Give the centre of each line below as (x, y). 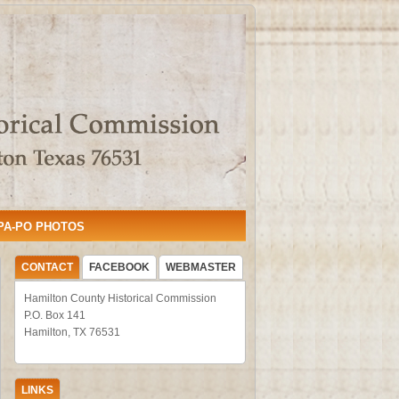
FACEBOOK (119, 267)
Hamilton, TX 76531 (72, 332)
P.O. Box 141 (55, 315)
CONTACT (47, 267)
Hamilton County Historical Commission (120, 298)
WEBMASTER (201, 267)
